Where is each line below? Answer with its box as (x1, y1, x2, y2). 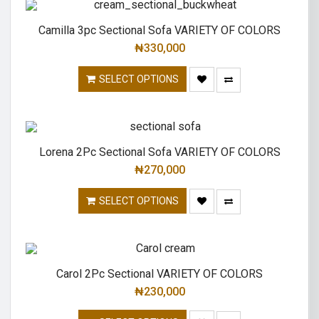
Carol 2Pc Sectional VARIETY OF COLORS (56, 266, 263, 281)
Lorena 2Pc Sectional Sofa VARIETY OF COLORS (38, 145, 281, 159)
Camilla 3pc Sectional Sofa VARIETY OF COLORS (38, 23, 281, 38)
